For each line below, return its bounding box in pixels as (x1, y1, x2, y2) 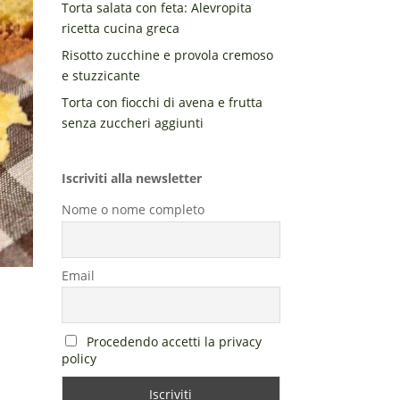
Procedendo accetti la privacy (86, 332, 262, 350)
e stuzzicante (61, 67, 140, 85)
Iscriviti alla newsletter (61, 170, 202, 187)
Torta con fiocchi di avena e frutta (61, 94, 262, 112)
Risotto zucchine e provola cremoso (61, 46, 273, 64)
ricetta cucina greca (61, 20, 179, 37)
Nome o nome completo (61, 201, 204, 219)
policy (61, 349, 96, 367)
